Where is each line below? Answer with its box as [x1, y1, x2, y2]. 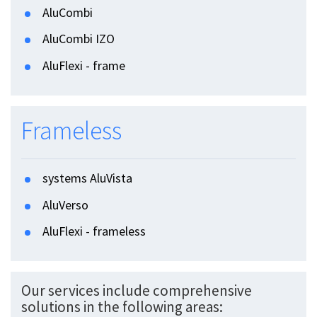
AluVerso [42, 196, 88, 213]
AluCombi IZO [42, 30, 115, 47]
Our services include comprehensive [21, 281, 252, 301]
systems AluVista [42, 170, 132, 187]
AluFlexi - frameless [42, 223, 146, 240]
